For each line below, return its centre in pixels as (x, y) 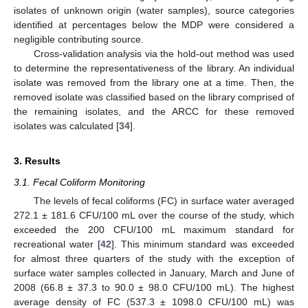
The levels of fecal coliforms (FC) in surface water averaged (164, 200)
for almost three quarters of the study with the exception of (154, 258)
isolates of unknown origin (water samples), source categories (154, 10)
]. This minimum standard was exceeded (203, 244)
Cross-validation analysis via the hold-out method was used (164, 53)
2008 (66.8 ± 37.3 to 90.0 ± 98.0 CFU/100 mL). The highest (154, 287)
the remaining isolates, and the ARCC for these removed (154, 111)
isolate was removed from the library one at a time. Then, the (154, 82)
